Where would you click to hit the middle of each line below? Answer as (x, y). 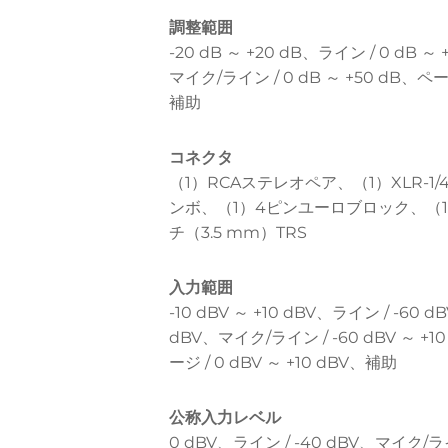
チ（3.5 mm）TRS (237, 233)
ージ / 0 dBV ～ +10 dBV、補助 (282, 363)
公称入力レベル (224, 418)
